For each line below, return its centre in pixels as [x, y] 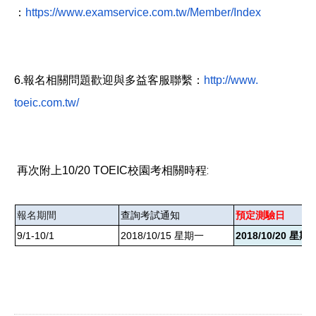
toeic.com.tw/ [47, 102]
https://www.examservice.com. [101, 12]
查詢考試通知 [150, 215]
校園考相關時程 [167, 170]
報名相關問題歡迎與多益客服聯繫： [114, 80]
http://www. [231, 80]
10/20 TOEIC [95, 170]
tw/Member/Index [218, 12]
